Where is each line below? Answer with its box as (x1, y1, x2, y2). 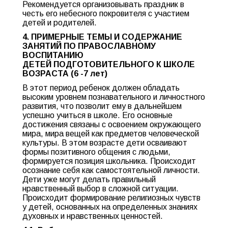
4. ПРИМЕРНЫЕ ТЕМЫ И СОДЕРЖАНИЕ (22, 33, 182, 41)
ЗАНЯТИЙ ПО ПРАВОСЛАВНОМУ (22, 42, 156, 50)
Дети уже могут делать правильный (22, 175, 156, 184)
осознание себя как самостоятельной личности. (22, 166, 200, 175)
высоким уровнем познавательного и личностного (22, 93, 205, 101)
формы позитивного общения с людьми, (22, 148, 170, 156)
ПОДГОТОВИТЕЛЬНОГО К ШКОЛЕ (53, 60, 195, 69)
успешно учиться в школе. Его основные (22, 111, 173, 120)
